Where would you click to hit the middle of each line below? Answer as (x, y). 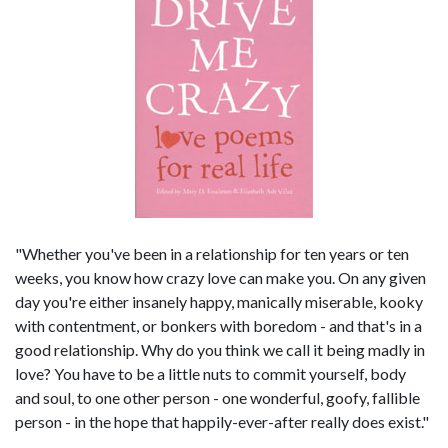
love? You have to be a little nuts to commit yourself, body (210, 373)
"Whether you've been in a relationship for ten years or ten (212, 253)
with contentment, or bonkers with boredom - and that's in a (218, 325)
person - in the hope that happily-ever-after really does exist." (222, 421)
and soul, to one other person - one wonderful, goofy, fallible (217, 397)
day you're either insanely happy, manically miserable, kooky (219, 301)
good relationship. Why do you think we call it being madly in (220, 349)
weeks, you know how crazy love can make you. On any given (220, 277)
